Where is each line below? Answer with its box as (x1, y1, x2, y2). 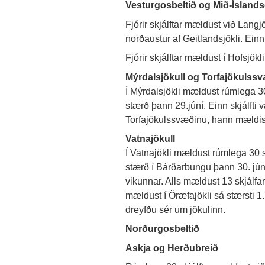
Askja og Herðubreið (125, 242, 218, 253)
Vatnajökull (125, 132, 175, 144)
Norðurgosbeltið (125, 223, 199, 234)
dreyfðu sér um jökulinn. (125, 203, 225, 215)
